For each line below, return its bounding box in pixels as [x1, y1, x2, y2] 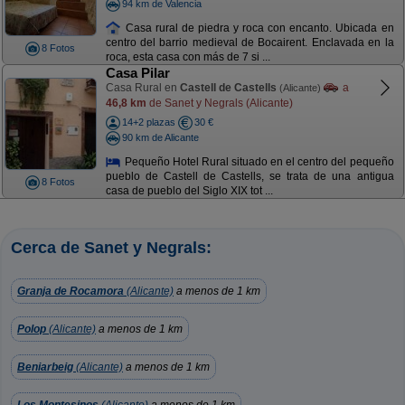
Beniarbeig [17, 361, 73, 373]
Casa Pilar [105, 65, 170, 80]
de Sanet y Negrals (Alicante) [146, 96, 293, 109]
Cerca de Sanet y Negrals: [11, 239, 212, 257]
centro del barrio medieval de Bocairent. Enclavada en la [105, 36, 394, 50]
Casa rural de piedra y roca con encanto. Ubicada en [121, 21, 394, 34]
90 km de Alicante [121, 131, 199, 143]
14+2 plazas [121, 117, 175, 127]
